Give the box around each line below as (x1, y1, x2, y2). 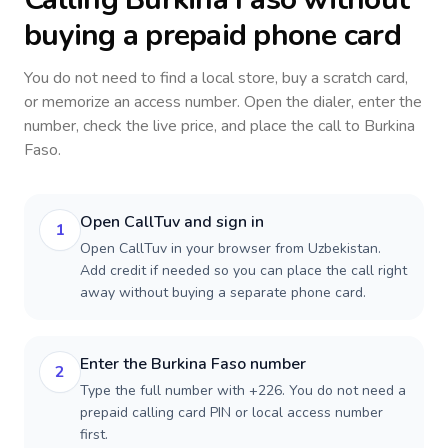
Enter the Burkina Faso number (80, 353, 306, 375)
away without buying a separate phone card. (80, 283, 366, 302)
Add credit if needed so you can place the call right (80, 261, 407, 280)
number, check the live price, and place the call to (24, 115, 364, 137)
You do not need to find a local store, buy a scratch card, (24, 67, 408, 89)
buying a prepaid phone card (24, 15, 401, 56)
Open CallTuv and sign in (80, 211, 264, 233)
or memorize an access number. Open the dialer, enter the (24, 91, 422, 113)
